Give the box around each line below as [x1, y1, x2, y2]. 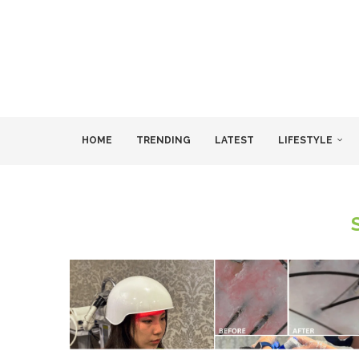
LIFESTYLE [278, 135, 333, 147]
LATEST [215, 135, 254, 147]
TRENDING [136, 135, 191, 147]
